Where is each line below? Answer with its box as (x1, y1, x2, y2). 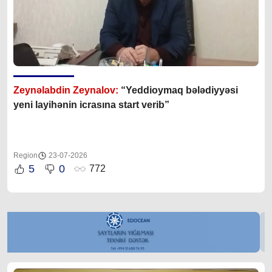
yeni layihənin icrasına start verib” (13, 99, 169, 110)
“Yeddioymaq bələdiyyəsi (118, 84, 238, 95)
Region (13, 151, 38, 160)
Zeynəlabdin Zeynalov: (13, 84, 118, 95)
